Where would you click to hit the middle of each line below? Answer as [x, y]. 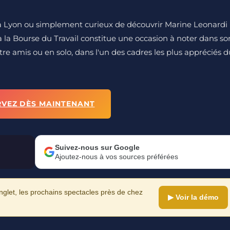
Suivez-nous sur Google [97, 147]
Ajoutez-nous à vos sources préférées [117, 156]
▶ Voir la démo [193, 197]
